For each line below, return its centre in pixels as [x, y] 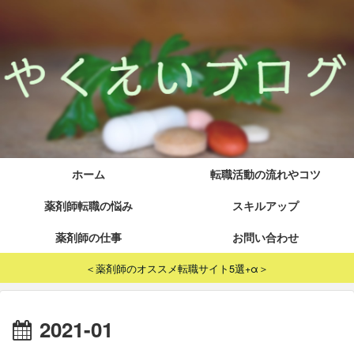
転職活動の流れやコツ [265, 174]
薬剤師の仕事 [88, 237]
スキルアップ [265, 205]
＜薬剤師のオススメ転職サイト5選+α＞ [177, 268]
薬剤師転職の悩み [88, 205]
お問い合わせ [265, 237]
